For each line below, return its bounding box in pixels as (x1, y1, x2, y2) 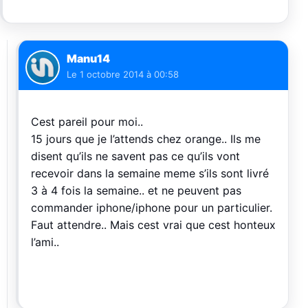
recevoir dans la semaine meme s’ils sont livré (31, 166, 269, 180)
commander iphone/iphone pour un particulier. (31, 200, 272, 214)
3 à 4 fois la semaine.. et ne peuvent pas (31, 183, 241, 197)
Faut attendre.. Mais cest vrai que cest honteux (31, 217, 276, 232)
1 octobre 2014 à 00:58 (80, 68, 179, 80)
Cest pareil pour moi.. (31, 114, 143, 129)
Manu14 (67, 51, 110, 65)
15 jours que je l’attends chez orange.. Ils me (31, 131, 261, 146)
